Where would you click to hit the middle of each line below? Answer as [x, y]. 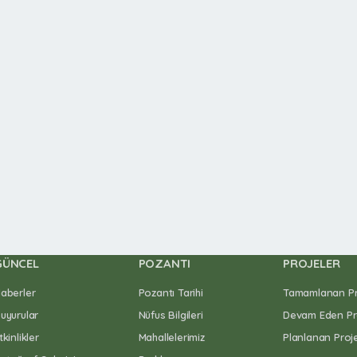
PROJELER [311, 263]
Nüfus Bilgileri [171, 315]
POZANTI [165, 263]
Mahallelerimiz [171, 337]
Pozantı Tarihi [171, 292]
